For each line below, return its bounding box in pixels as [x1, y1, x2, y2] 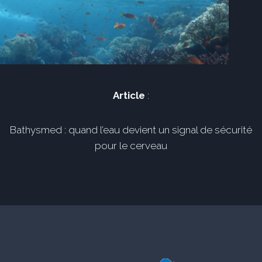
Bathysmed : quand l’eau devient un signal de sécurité [10, 124, 252, 136]
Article [113, 89, 147, 101]
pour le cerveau [95, 140, 167, 151]
